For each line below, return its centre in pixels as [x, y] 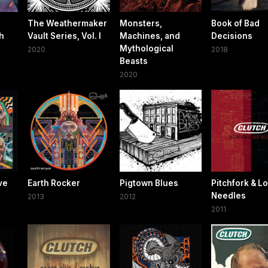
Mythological [146, 49]
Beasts [133, 61]
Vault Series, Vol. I [65, 36]
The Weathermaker [68, 24]
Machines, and [150, 36]
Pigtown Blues [149, 183]
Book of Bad [235, 24]
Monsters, [141, 24]
